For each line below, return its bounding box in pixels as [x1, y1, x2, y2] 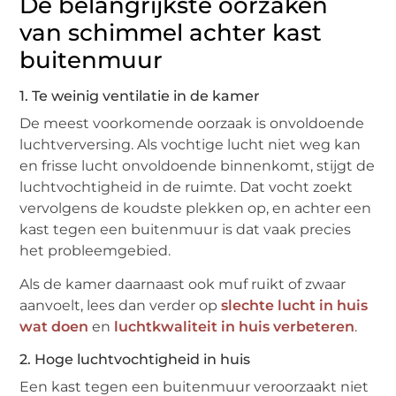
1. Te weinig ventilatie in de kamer [19, 87, 261, 104]
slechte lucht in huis [221, 297, 369, 314]
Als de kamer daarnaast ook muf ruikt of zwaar [19, 276, 346, 293]
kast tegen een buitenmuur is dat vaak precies [19, 220, 352, 238]
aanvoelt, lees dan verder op [19, 297, 222, 314]
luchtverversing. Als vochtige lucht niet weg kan [19, 135, 362, 153]
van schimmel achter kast [19, 18, 323, 47]
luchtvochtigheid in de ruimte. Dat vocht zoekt [19, 178, 354, 195]
